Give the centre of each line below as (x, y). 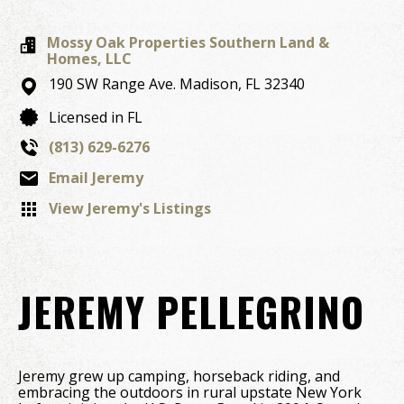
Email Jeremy (96, 178)
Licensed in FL (96, 117)
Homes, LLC (89, 59)
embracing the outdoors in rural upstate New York (190, 392)
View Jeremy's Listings (130, 208)
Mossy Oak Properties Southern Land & (188, 42)
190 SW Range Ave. (112, 84)
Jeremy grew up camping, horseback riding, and (179, 376)
